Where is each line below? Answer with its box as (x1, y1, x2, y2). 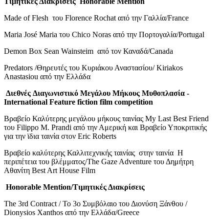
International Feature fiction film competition (4, 97, 153, 106)
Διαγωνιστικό (33, 88, 78, 97)
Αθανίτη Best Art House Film (4, 166, 95, 175)
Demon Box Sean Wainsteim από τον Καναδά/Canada (4, 46, 173, 55)
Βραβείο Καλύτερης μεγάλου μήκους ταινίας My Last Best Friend (4, 114, 211, 123)
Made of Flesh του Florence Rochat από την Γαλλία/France (4, 13, 189, 22)
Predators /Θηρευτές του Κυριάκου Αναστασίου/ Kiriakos (4, 63, 183, 72)
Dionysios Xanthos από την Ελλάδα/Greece (4, 208, 139, 217)
